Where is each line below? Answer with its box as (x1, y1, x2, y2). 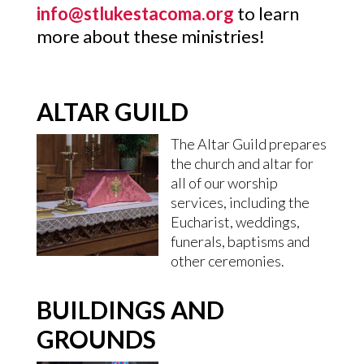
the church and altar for (170, 154, 314, 172)
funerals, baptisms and (170, 232, 310, 250)
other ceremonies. (170, 252, 284, 270)
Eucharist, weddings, (170, 213, 300, 231)
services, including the (170, 193, 310, 211)
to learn (233, 2, 299, 24)
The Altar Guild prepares (170, 135, 327, 153)
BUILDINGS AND (36, 295, 224, 324)
